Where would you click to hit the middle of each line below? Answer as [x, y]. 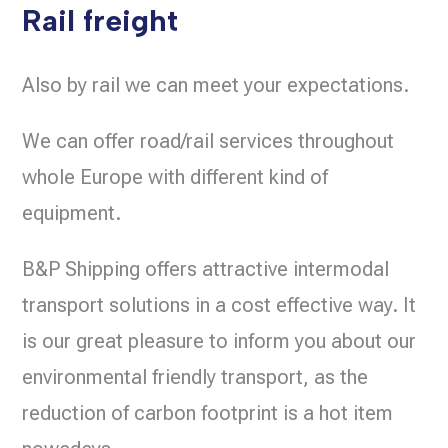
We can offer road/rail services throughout [208, 140]
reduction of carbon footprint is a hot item [208, 412]
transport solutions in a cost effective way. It [219, 304]
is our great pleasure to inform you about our [219, 340]
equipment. [72, 212]
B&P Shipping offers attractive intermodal [206, 268]
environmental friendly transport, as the [195, 376]
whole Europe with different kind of [175, 176]
